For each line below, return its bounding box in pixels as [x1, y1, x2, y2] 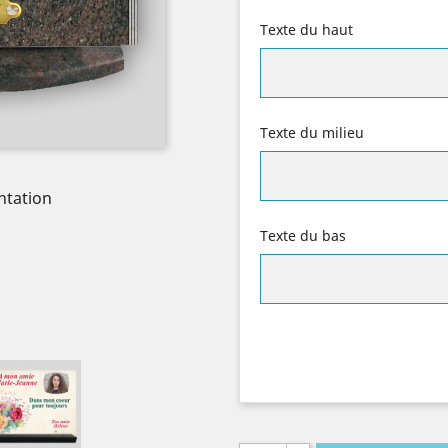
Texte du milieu [260, 122, 364, 142]
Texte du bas [260, 225, 346, 245]
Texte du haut [260, 19, 353, 39]
